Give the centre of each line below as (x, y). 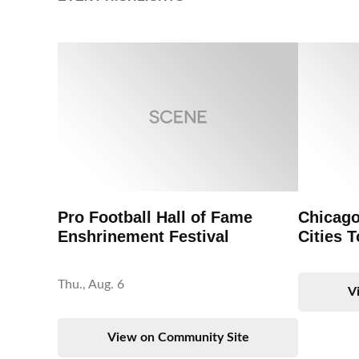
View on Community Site (178, 338)
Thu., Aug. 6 (91, 284)
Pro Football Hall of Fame (155, 217)
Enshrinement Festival (143, 236)
